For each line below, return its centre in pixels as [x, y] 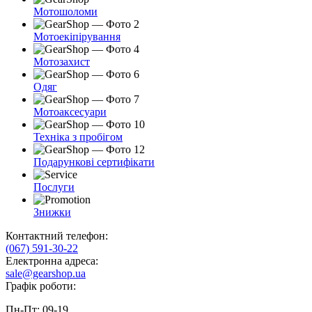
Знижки [52, 212]
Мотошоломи [65, 12]
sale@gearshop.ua [46, 274]
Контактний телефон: [57, 236]
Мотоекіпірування [77, 37]
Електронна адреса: [52, 261]
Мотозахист [62, 62]
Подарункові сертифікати [94, 162]
